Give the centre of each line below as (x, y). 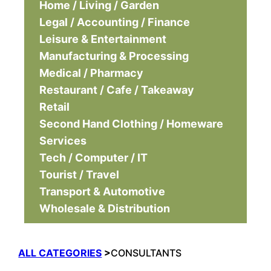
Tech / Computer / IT (94, 158)
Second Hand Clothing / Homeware (132, 124)
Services (63, 141)
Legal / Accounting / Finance (115, 22)
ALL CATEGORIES (60, 253)
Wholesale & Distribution (105, 208)
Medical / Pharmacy (92, 73)
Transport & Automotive (103, 191)
